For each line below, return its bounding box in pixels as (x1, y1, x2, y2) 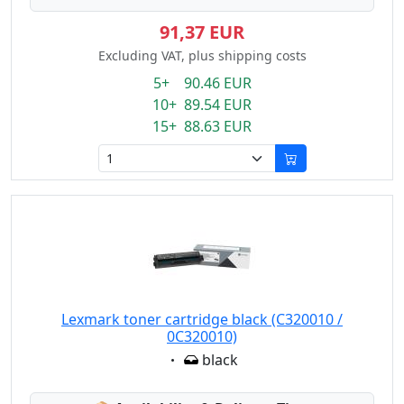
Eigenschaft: (165, 349, 249, 369)
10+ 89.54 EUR (152, 95, 252, 115)
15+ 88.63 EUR (152, 116, 252, 136)
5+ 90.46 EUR (152, 73, 252, 93)
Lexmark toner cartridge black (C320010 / (61, 309, 343, 329)
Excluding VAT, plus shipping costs (97, 47, 307, 64)
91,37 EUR (160, 20, 244, 44)
